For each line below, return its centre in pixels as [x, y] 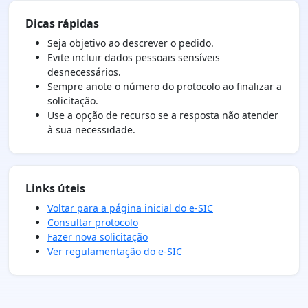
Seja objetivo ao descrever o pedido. [131, 43]
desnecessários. [84, 72]
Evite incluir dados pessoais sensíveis [134, 58]
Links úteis [55, 189]
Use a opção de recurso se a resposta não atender [163, 115]
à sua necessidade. [91, 130]
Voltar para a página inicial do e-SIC [130, 208]
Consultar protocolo [93, 223]
